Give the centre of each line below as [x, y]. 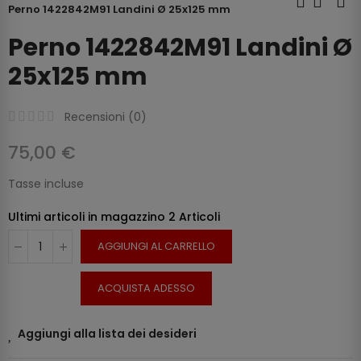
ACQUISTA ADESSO [146, 288]
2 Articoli [194, 217]
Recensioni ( [99, 117]
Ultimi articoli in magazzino [88, 217]
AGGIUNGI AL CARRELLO [156, 247]
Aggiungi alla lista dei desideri [107, 334]
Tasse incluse [46, 184]
